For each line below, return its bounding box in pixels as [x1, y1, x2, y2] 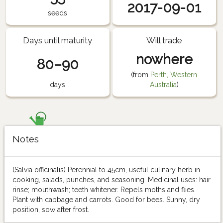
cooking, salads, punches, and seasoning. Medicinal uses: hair [12, 175, 211, 184]
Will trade [146, 35, 182, 45]
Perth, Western [150, 70, 198, 79]
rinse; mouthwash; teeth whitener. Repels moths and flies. [12, 185, 196, 194]
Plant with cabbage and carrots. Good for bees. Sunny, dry [12, 195, 200, 204]
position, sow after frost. [12, 205, 89, 214]
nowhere [135, 51, 193, 68]
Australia [149, 80, 177, 89]
